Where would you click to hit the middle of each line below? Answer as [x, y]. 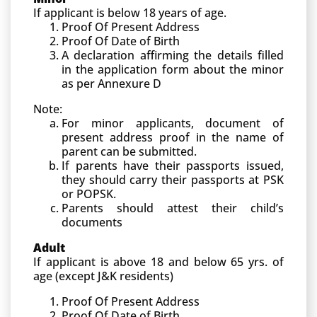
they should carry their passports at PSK [173, 180]
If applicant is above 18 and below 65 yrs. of [158, 262]
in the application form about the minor [173, 69]
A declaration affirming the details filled [173, 55]
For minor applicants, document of [173, 123]
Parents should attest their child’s [173, 208]
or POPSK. [89, 194]
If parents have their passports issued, [173, 166]
